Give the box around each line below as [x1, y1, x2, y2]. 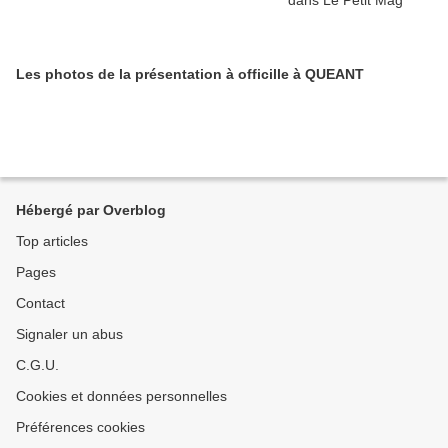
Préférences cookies [16, 419, 145, 436]
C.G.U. [16, 357, 59, 374]
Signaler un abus [16, 326, 123, 343]
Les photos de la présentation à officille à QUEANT [16, 66, 364, 83]
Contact [16, 295, 65, 312]
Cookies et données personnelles [16, 388, 227, 405]
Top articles [16, 233, 88, 250]
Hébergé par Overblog [16, 202, 166, 219]
